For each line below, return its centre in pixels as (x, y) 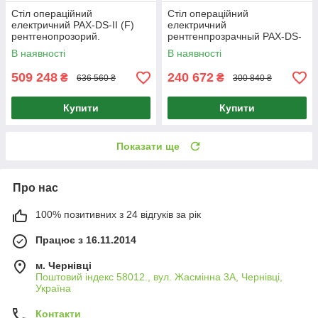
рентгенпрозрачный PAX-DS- (235, 37)
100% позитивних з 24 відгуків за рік (118, 215)
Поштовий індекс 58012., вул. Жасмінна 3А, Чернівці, (159, 277)
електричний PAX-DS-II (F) (73, 25)
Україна (53, 289)
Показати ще (148, 147)
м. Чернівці (64, 266)
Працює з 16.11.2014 (86, 240)
